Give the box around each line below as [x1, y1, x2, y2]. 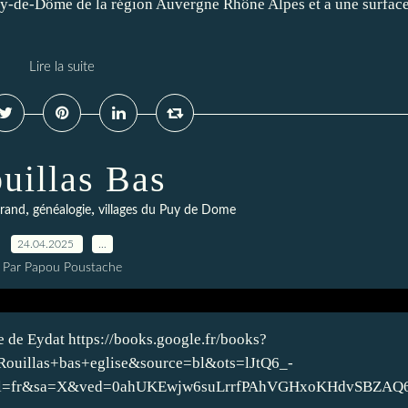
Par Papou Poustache [2, 261, 122, 274]
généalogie [32, 204, 91, 217]
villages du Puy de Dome [97, 204, 236, 217]
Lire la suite [29, 60, 95, 74]
